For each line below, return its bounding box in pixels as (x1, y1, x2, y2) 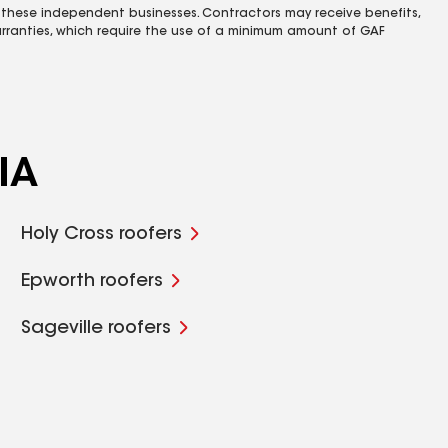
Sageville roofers (21, 320, 172, 338)
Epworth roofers (21, 273, 164, 291)
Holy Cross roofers (21, 226, 183, 244)
